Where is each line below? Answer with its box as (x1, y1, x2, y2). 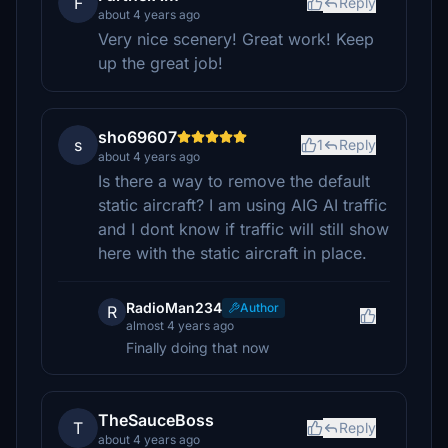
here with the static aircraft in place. (98, 243, 367, 263)
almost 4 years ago (126, 318, 234, 333)
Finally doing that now (126, 339, 269, 356)
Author (240, 300, 279, 315)
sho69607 (98, 127, 177, 147)
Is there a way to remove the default (98, 171, 370, 191)
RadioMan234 (126, 299, 222, 316)
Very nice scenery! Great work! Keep (98, 29, 374, 49)
